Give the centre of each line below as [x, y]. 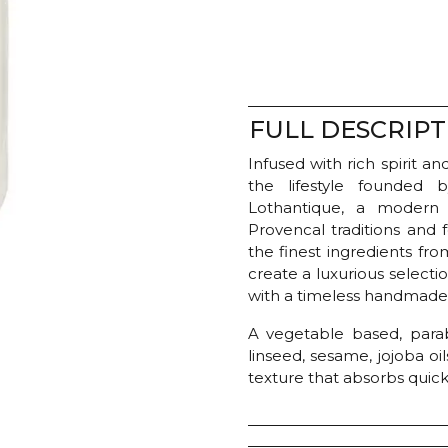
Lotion [270, 12]
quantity [277, 78]
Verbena [279, 56]
